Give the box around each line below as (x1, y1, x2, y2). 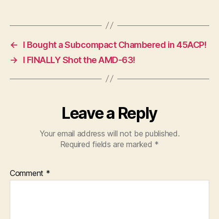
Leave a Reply (62, 103, 157, 123)
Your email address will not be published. (39, 128, 180, 138)
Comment (10, 168, 46, 178)
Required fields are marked (60, 139, 155, 149)
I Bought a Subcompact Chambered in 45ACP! (22, 39, 207, 50)
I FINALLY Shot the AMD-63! (22, 54, 135, 65)
